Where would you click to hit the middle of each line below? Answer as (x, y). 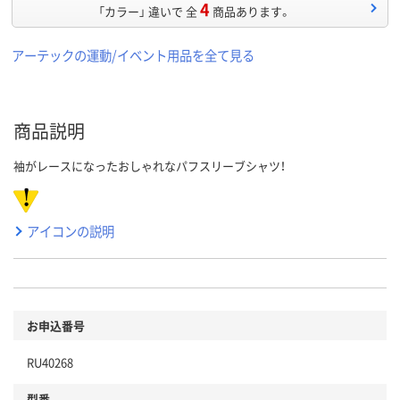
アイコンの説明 (71, 231)
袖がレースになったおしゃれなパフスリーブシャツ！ (150, 166)
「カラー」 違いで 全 (147, 12)
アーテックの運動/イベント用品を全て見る (133, 55)
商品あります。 (251, 12)
